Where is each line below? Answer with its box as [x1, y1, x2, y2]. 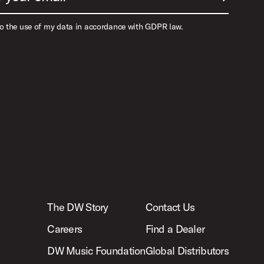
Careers [47, 222, 82, 236]
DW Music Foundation [47, 244, 146, 258]
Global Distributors [145, 244, 229, 258]
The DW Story [47, 200, 108, 214]
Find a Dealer [145, 222, 205, 236]
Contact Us [145, 200, 195, 214]
